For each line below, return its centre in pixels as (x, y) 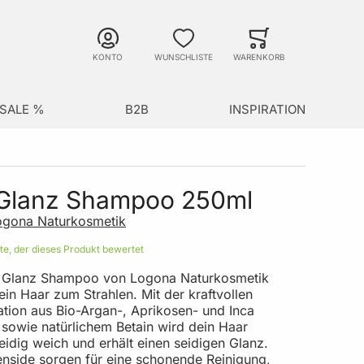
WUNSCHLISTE (184, 56)
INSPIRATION (267, 109)
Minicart (312, 50)
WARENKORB (260, 56)
